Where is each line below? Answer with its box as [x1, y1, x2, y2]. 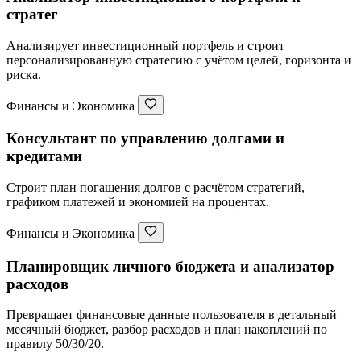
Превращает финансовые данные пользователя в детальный [6, 308, 337, 322]
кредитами [6, 147, 82, 165]
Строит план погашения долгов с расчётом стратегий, [6, 180, 305, 194]
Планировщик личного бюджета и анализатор [6, 257, 334, 275]
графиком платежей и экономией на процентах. [6, 194, 269, 209]
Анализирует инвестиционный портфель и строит [6, 38, 284, 52]
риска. [6, 67, 41, 81]
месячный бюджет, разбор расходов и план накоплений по [6, 322, 327, 337]
